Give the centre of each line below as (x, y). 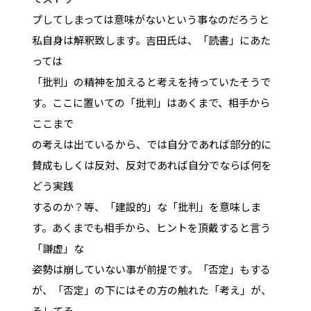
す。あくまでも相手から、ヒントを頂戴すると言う (151, 227)
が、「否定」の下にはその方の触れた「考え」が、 (151, 289)
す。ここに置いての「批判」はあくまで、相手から (151, 102)
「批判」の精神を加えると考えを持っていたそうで (151, 81)
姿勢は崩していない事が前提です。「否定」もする (151, 269)
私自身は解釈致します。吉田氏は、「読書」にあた (151, 40)
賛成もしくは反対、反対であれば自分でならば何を (151, 165)
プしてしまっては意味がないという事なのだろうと (150, 19)
